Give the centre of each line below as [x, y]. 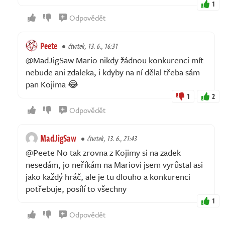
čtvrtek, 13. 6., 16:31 [93, 46]
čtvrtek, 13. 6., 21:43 [112, 138]
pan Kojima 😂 [52, 84]
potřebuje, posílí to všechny [76, 188]
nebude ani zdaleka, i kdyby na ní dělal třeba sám [113, 72]
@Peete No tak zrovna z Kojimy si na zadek [103, 152]
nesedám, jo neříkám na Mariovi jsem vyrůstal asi [114, 164]
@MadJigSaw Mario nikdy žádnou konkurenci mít [115, 60]
